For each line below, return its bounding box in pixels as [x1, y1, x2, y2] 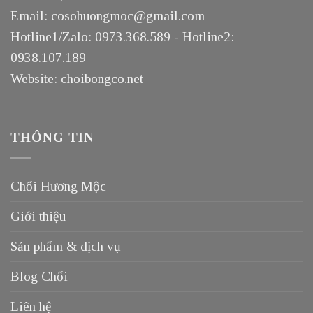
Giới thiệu [10, 209, 66, 224]
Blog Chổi [10, 269, 68, 284]
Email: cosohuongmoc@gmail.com [10, 8, 205, 23]
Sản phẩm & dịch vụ [10, 239, 121, 254]
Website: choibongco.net [10, 71, 143, 86]
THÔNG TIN [10, 129, 94, 145]
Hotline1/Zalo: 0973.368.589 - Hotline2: [10, 29, 234, 44]
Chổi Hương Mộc [10, 179, 106, 194]
